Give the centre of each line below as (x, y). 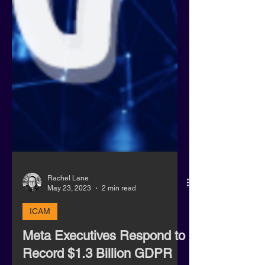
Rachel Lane (68, 225)
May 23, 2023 (69, 235)
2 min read (119, 235)
